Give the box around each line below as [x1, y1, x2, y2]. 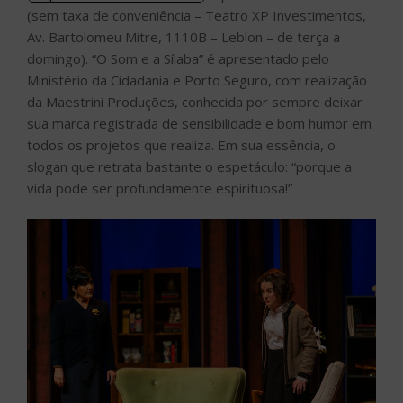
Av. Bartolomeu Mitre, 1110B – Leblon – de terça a [27, 27, 340, 46]
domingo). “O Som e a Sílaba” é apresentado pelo [27, 49, 329, 67]
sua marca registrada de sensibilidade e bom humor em [27, 113, 372, 132]
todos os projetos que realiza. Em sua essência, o [27, 135, 336, 154]
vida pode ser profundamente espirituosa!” [27, 178, 292, 197]
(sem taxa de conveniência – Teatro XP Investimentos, [27, 5, 366, 24]
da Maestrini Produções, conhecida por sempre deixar [27, 92, 363, 111]
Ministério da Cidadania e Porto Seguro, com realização [27, 70, 367, 89]
